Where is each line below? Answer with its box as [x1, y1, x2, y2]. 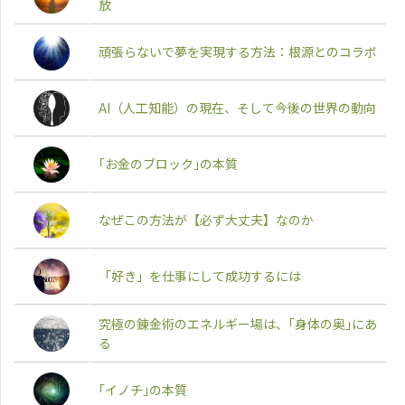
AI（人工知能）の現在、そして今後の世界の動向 [99, 98, 376, 117]
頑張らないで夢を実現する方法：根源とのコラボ [99, 42, 377, 61]
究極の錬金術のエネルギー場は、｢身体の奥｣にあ [99, 314, 377, 333]
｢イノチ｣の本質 [99, 380, 187, 399]
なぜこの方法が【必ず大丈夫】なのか [99, 210, 314, 229]
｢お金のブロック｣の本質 [99, 154, 238, 173]
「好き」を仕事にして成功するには [99, 266, 301, 285]
